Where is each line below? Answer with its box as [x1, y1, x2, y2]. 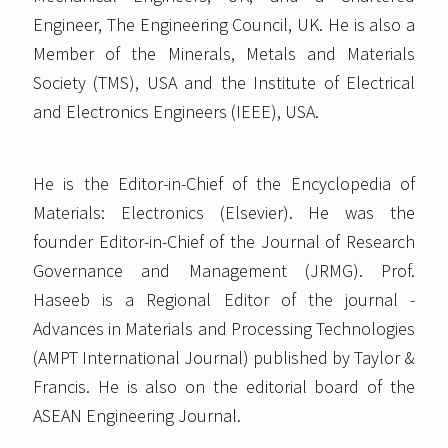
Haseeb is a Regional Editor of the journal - [33, 288, 415, 312]
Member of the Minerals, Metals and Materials [33, 42, 415, 66]
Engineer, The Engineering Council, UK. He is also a [33, 13, 415, 37]
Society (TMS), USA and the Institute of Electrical [33, 71, 415, 95]
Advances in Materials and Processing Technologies [33, 317, 415, 341]
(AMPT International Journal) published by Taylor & [33, 346, 415, 370]
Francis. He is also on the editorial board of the [33, 375, 415, 399]
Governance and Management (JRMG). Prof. [33, 259, 415, 283]
